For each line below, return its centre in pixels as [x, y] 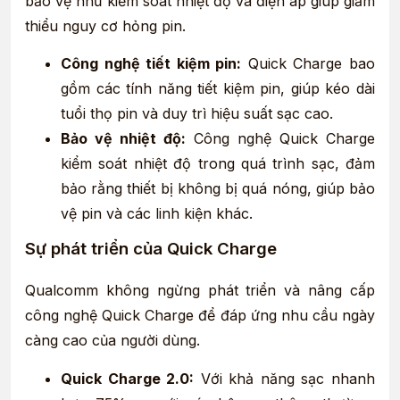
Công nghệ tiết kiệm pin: [151, 64]
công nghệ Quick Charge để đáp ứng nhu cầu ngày [200, 316]
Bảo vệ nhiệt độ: [123, 139]
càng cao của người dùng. [112, 341]
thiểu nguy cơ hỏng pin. [105, 25]
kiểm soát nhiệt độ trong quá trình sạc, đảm [218, 164]
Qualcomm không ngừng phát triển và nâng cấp [200, 291]
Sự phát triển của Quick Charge [151, 249]
